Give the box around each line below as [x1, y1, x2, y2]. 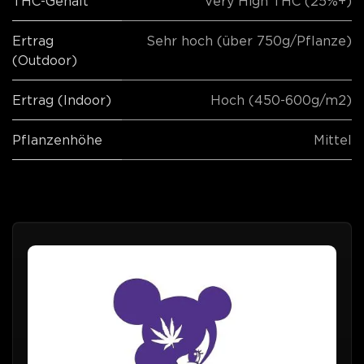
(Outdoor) [12, 52, 77, 67]
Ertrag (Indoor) [12, 92, 111, 107]
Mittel [314, 132, 352, 147]
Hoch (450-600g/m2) [210, 92, 352, 107]
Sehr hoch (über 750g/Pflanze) [146, 32, 352, 48]
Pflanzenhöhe [12, 132, 102, 147]
